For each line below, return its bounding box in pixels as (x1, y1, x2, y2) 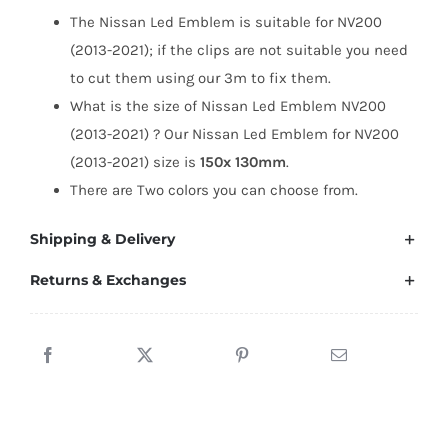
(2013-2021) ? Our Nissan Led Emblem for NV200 (69, 125, 399, 144)
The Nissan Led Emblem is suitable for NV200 (69, 13, 382, 32)
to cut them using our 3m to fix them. (69, 69, 331, 88)
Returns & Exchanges (29, 271, 186, 290)
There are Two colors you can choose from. (69, 181, 358, 200)
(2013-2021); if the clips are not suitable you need (69, 41, 408, 60)
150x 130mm (199, 153, 286, 172)
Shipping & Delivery (29, 230, 175, 249)
